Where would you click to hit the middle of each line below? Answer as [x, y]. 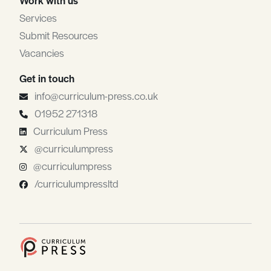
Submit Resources [59, 35]
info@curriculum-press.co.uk [96, 95]
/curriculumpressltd [77, 183]
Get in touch [47, 78]
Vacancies [42, 52]
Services [38, 17]
